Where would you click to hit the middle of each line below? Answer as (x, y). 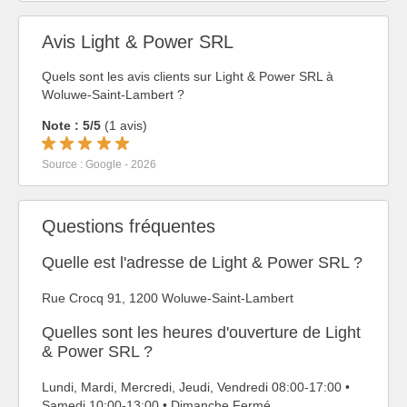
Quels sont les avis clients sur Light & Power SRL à (188, 77)
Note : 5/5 (71, 126)
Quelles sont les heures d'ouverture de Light (201, 332)
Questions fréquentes (129, 226)
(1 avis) (124, 126)
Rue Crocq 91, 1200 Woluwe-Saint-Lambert (168, 298)
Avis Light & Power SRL (138, 41)
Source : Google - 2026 (99, 165)
